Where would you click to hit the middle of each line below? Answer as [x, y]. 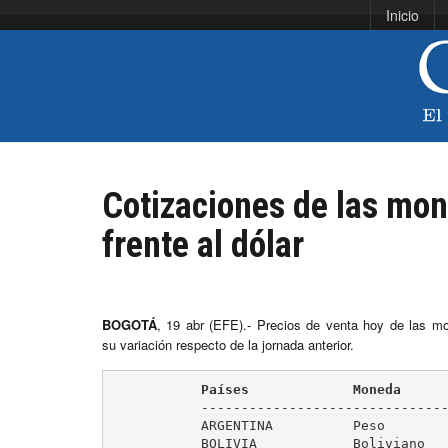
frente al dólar [203, 245]
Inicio [402, 15]
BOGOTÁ [129, 325]
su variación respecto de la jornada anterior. [228, 345]
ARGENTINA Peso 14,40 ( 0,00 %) [144, 425]
